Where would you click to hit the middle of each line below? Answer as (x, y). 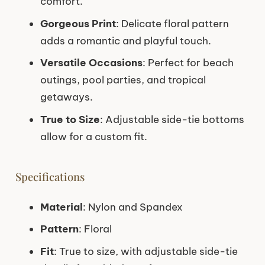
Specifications (50, 177)
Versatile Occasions (91, 63)
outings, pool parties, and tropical (123, 80)
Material (62, 207)
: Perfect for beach (188, 63)
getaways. (67, 97)
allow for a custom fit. (94, 136)
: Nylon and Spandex (133, 207)
